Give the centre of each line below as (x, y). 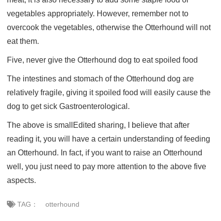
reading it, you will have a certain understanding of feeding (109, 139)
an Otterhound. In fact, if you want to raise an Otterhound (105, 153)
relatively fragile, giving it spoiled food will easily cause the (109, 93)
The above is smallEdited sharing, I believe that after (98, 125)
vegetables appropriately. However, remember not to (98, 14)
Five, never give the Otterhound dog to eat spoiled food (102, 60)
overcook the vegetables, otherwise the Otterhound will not (109, 28)
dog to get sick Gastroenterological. (68, 107)
